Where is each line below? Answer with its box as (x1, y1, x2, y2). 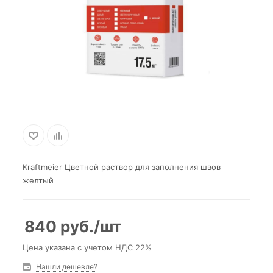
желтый (23, 175, 54, 185)
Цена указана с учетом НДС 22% (23, 243, 152, 252)
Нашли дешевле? (36, 262, 97, 271)
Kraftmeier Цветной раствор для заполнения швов (23, 162, 221, 172)
